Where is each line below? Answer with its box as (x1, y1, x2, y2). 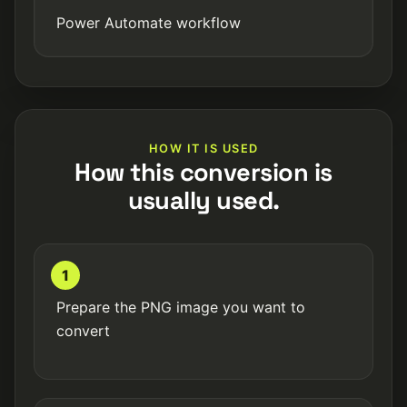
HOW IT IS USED (148, 142, 259, 155)
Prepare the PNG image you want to (56, 298, 305, 316)
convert (56, 322, 110, 340)
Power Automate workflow (56, 14, 241, 32)
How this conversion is (74, 156, 333, 188)
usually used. (127, 184, 280, 216)
